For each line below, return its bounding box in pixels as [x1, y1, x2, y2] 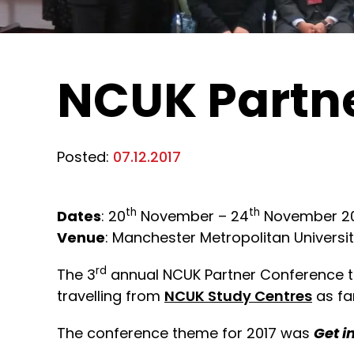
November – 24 [137, 206, 249, 226]
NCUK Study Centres [164, 286, 312, 306]
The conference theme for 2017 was [57, 323, 314, 343]
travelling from [57, 286, 164, 306]
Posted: [57, 147, 109, 167]
